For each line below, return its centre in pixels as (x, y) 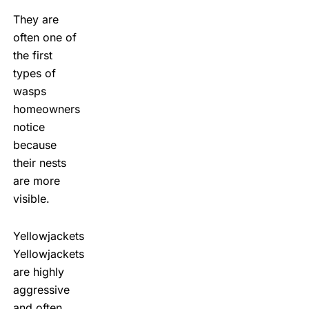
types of (34, 73)
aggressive (41, 289)
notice (29, 127)
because (34, 144)
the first (32, 55)
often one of (44, 37)
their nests (39, 162)
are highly (38, 271)
